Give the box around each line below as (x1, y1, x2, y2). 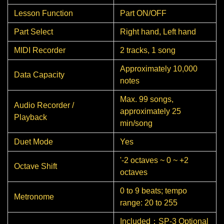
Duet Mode (14, 137, 53, 146)
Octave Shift (14, 162, 57, 171)
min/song (120, 119, 152, 128)
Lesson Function (14, 9, 73, 18)
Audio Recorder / (14, 101, 74, 110)
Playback (14, 113, 47, 122)
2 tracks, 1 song (120, 46, 175, 55)
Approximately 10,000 (120, 64, 197, 73)
